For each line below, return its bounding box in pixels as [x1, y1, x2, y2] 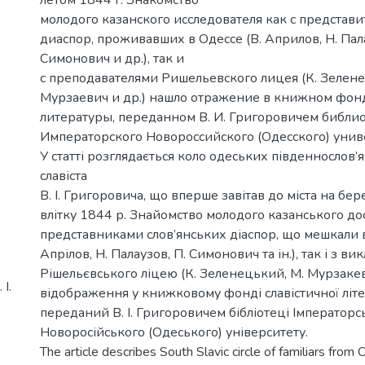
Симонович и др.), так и [40, 49, 184, 68]
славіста [40, 166, 87, 185]
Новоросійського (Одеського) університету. [40, 323, 308, 341]
